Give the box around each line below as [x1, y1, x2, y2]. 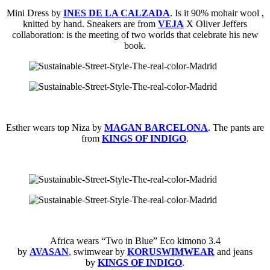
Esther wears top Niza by [6, 122, 104, 133]
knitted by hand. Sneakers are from [23, 18, 158, 29]
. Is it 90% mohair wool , [169, 7, 264, 18]
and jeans [215, 246, 253, 257]
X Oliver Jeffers [184, 18, 247, 29]
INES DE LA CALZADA [63, 7, 170, 18]
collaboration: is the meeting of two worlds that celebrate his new [11, 29, 259, 40]
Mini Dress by [6, 7, 63, 18]
